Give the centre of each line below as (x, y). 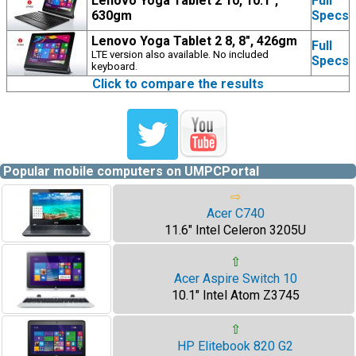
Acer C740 (235, 213)
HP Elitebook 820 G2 (235, 346)
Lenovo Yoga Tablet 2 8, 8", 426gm (194, 41)
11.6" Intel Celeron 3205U (235, 230)
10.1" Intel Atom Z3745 (235, 295)
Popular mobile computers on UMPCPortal (131, 171)
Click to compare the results (178, 84)
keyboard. (114, 66)
